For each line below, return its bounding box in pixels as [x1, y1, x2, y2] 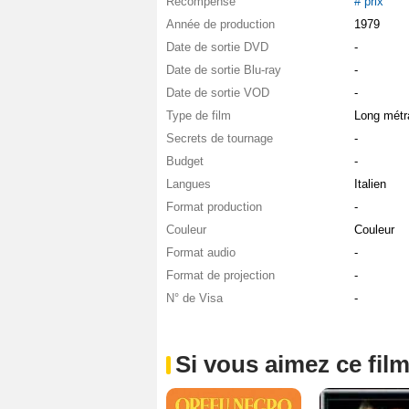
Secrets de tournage [166, 131, 273, 146]
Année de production [166, 17, 275, 32]
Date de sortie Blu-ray [166, 63, 281, 78]
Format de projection [166, 268, 275, 283]
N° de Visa [166, 291, 223, 306]
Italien [353, 177, 386, 192]
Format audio [166, 246, 236, 260]
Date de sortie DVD [166, 40, 268, 55]
